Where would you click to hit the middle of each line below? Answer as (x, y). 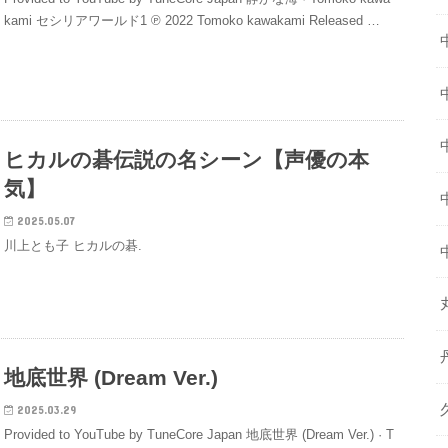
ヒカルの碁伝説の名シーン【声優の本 (187, 160)
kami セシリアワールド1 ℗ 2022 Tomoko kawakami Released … (192, 21)
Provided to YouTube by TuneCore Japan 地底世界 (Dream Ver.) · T (199, 435)
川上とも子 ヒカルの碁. (73, 246)
